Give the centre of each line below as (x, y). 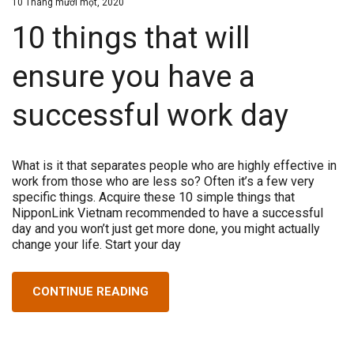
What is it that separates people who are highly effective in (174, 165)
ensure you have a (134, 77)
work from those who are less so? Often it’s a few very (163, 181)
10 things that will (131, 38)
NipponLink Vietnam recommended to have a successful (168, 213)
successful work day (150, 115)
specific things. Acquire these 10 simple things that (153, 197)
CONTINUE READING (90, 291)
